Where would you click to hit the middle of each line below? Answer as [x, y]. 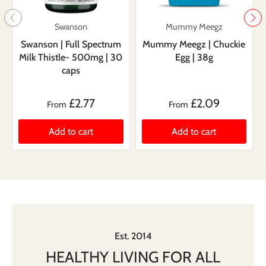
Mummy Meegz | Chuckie [194, 45]
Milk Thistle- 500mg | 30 [71, 58]
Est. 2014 [133, 236]
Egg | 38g [194, 58]
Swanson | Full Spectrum [71, 45]
